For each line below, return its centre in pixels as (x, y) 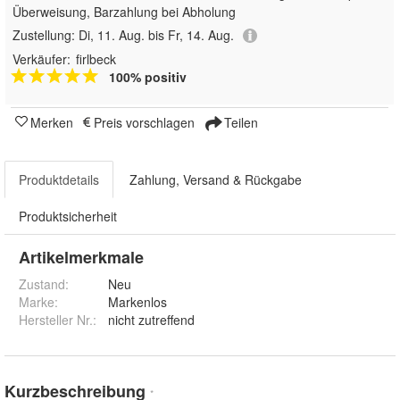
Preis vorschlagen (144, 123)
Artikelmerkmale (81, 258)
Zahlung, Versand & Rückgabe (216, 180)
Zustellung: (46, 35)
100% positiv (148, 77)
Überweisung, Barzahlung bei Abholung (124, 12)
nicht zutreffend (151, 320)
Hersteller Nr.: (58, 320)
